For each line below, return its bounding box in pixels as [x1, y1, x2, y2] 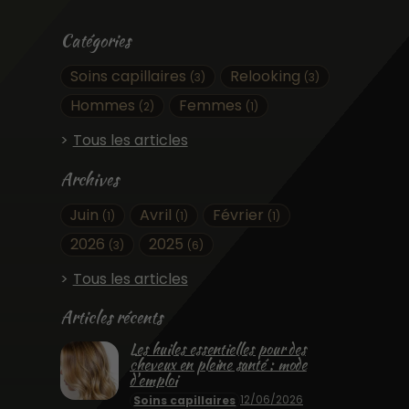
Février [213, 204, 268, 225]
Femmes [179, 95, 246, 117]
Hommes [69, 95, 139, 117]
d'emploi [129, 370, 177, 392]
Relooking [230, 66, 305, 88]
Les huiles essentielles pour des [129, 339, 306, 361]
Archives [59, 166, 119, 192]
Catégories [59, 28, 131, 54]
